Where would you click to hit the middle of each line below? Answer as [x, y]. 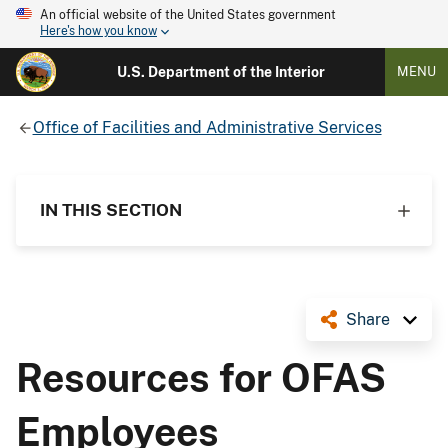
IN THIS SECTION [111, 209]
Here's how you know [98, 31]
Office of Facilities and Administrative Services [207, 127]
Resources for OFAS [201, 377]
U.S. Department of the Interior [220, 72]
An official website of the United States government [188, 15]
